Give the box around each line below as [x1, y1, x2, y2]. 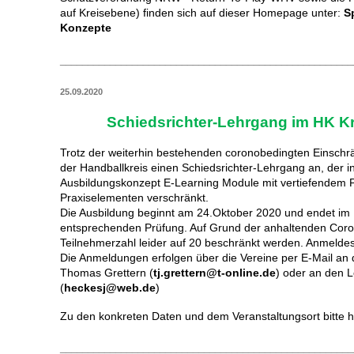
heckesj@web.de [64, 281, 156, 294]
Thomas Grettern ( [60, 265, 154, 279]
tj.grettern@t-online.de [153, 265, 277, 279]
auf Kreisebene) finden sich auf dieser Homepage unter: [60, 6, 345, 20]
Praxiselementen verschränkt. [60, 190, 209, 204]
